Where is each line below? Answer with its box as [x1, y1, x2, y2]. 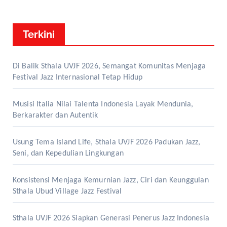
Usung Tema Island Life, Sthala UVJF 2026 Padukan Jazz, [12, 138, 201, 146]
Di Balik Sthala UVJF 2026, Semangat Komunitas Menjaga [12, 62, 206, 70]
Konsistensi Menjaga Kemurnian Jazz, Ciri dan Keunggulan [12, 176, 209, 184]
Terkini [22, 28, 55, 41]
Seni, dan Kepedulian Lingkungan [12, 149, 124, 158]
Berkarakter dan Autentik [12, 111, 98, 120]
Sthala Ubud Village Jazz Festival [12, 187, 122, 196]
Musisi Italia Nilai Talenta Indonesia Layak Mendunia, [12, 100, 194, 108]
